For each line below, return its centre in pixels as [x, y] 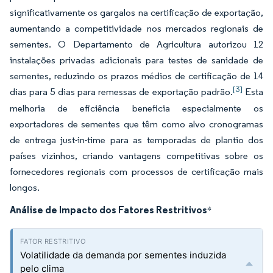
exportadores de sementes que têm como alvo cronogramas [136, 124]
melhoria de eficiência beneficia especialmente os [136, 108]
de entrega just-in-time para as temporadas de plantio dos [136, 140]
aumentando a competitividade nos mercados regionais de [136, 28]
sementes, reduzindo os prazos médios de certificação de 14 [136, 76]
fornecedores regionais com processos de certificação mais [136, 172]
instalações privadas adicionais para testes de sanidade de [136, 60]
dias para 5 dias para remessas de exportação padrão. [121, 92]
